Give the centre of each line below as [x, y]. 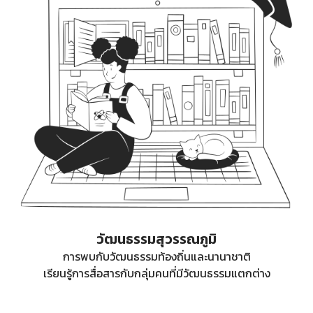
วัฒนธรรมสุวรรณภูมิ [156, 240]
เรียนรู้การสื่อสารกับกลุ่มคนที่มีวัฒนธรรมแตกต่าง [156, 274]
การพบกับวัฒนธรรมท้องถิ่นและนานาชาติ [156, 257]
